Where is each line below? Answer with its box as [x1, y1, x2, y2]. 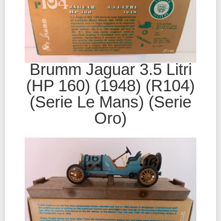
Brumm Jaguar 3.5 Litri [29, 60, 192, 78]
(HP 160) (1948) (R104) [26, 76, 195, 95]
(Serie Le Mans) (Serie [30, 92, 191, 111]
